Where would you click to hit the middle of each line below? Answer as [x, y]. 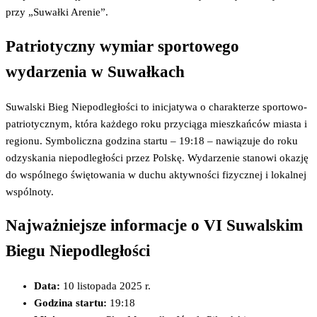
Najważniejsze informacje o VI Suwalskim [154, 226]
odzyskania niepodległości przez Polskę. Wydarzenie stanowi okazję [157, 157]
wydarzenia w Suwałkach [95, 71]
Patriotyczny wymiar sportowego [122, 46]
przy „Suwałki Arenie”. [57, 12]
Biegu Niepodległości [78, 251]
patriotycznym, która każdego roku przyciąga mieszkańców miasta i [156, 123]
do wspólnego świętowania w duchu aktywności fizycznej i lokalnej [156, 174]
